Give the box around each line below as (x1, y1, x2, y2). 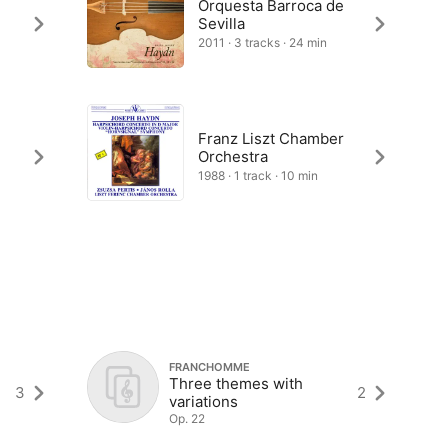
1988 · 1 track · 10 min (197, 168, 318, 183)
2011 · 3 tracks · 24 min (197, 35, 327, 50)
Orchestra (197, 147, 268, 166)
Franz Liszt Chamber (197, 129, 344, 148)
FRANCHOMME (168, 359, 250, 374)
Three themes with (168, 373, 303, 393)
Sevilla (197, 14, 245, 33)
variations (168, 391, 238, 411)
